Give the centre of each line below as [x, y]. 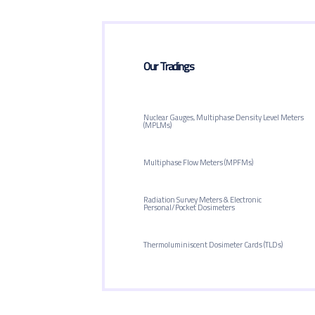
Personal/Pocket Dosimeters [189, 207]
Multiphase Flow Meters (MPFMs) [198, 162]
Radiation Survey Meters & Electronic [202, 199]
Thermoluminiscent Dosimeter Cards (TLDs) [213, 244]
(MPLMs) [157, 125]
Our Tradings [169, 66]
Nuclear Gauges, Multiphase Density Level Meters [224, 117]
